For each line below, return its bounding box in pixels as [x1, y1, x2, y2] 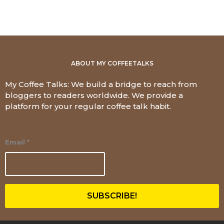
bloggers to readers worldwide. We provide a [5, 90, 183, 100]
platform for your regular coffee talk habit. [5, 101, 171, 111]
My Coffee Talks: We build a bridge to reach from [5, 79, 197, 89]
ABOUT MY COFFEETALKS [70, 59, 153, 67]
